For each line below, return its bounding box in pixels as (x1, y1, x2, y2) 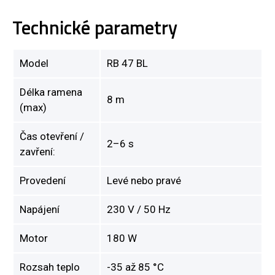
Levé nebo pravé (107, 174, 181, 187)
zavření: (20, 145, 55, 158)
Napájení (20, 203, 60, 215)
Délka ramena (20, 85, 82, 98)
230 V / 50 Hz (107, 203, 171, 215)
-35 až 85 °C (107, 260, 164, 273)
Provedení (20, 174, 66, 187)
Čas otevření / (20, 130, 84, 142)
